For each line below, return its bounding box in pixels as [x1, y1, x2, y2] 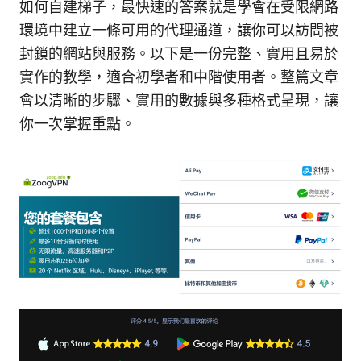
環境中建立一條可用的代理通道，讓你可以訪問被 [19, 22, 338, 39]
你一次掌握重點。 [19, 115, 135, 133]
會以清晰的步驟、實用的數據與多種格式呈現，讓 [19, 92, 338, 110]
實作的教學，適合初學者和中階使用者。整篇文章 [19, 68, 338, 86]
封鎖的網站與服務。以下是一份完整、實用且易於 [19, 45, 338, 63]
